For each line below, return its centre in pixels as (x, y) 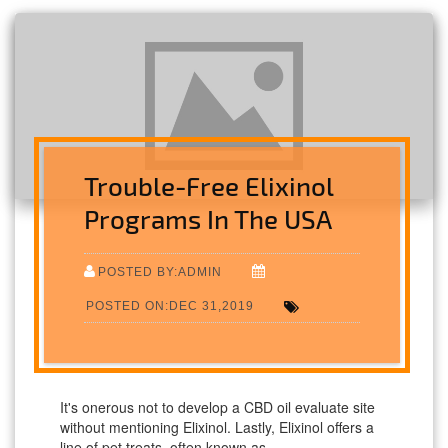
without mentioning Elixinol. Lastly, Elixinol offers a (217, 427)
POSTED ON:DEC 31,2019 (170, 306)
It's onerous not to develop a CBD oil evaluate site (217, 407)
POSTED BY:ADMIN (160, 272)
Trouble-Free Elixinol (209, 186)
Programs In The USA (208, 219)
